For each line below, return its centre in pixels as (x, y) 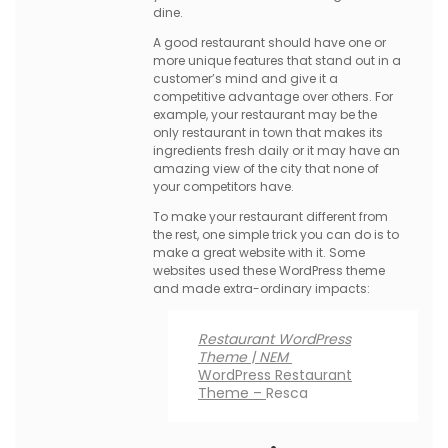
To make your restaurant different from (270, 216)
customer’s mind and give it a (245, 78)
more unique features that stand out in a (277, 60)
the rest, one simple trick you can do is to (276, 234)
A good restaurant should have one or (269, 42)
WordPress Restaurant (275, 375)
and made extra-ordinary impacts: (261, 288)
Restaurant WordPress (274, 339)
